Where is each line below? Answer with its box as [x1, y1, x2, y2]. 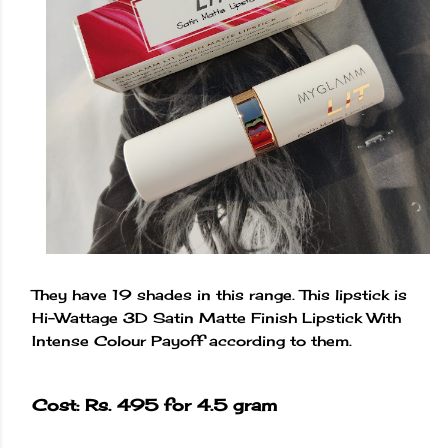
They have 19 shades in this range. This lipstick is [32, 286, 407, 304]
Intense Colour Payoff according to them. [32, 332, 357, 350]
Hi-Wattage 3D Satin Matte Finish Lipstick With [32, 309, 401, 327]
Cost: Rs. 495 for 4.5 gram [32, 394, 277, 415]
